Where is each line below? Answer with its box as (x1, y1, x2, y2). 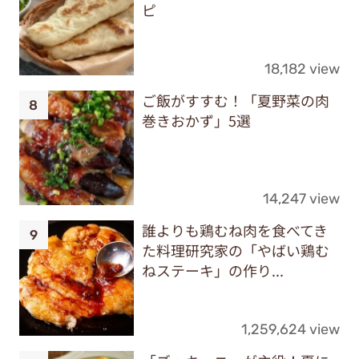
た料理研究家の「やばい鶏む (141, 240, 329, 261)
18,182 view (264, 59, 341, 77)
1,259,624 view (241, 320, 341, 337)
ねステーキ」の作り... (141, 260, 284, 281)
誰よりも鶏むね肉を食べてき (141, 220, 328, 241)
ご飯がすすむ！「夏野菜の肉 (141, 89, 329, 111)
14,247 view (263, 190, 341, 208)
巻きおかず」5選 (141, 109, 251, 131)
